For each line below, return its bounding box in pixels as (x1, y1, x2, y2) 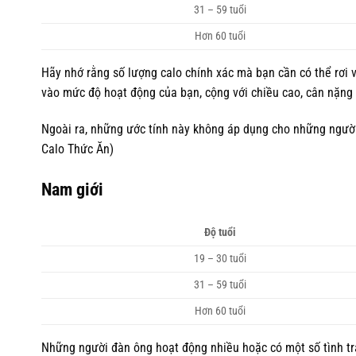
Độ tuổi (204, 225, 237, 239)
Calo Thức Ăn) (41, 141, 114, 157)
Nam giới (41, 178, 103, 199)
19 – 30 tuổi (194, 251, 247, 265)
